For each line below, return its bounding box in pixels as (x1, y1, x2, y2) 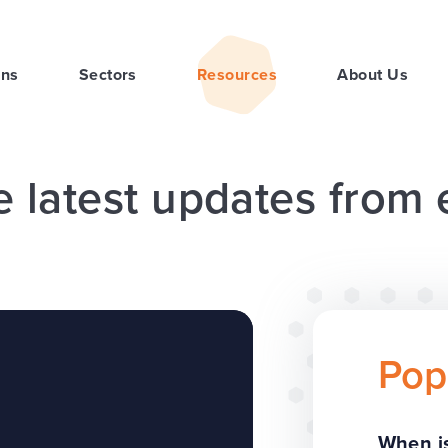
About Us (337, 63, 409, 86)
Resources (196, 63, 278, 86)
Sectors (78, 63, 137, 86)
